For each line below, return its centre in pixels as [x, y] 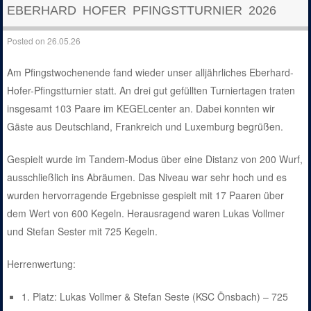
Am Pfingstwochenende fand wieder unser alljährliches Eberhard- [151, 72]
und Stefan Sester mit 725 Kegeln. [83, 231]
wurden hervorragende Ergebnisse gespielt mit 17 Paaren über [146, 195]
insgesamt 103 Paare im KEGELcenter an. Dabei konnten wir [141, 108]
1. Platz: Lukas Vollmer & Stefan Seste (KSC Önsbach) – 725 [155, 296]
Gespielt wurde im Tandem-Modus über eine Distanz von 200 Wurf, [155, 159]
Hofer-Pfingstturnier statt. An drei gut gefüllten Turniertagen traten [151, 90]
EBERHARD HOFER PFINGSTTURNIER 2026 [142, 11]
